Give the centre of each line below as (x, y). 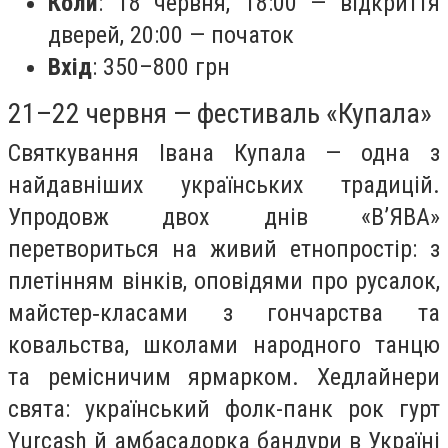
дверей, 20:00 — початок (171, 34)
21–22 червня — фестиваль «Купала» (220, 113)
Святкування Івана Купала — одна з (224, 152)
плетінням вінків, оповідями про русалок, (224, 280)
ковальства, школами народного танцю (224, 344)
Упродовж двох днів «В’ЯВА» (224, 216)
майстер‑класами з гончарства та (224, 312)
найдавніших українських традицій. (224, 184)
